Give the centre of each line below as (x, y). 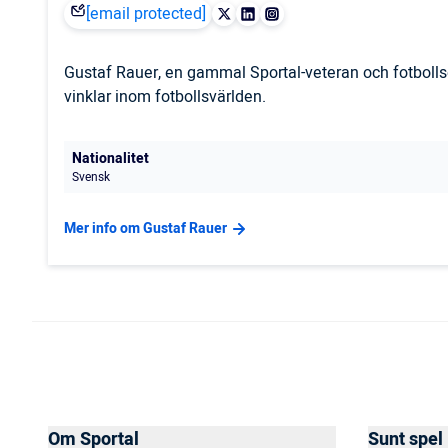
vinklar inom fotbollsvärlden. (165, 97)
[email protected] (146, 14)
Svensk (91, 177)
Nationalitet (110, 159)
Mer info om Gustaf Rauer (145, 229)
